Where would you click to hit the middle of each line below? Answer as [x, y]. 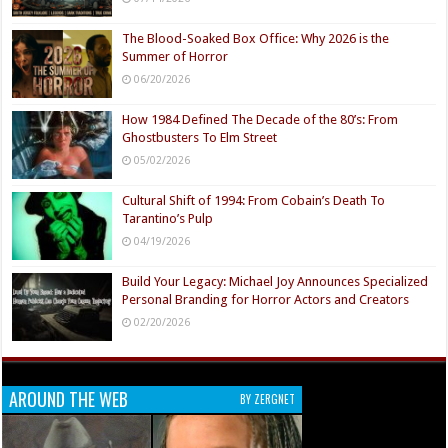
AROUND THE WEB [69, 399]
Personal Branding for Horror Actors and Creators [266, 300]
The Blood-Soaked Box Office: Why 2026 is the [256, 38]
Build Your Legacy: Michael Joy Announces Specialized [275, 282]
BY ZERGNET [268, 399]
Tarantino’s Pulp [168, 219]
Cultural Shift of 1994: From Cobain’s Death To [254, 201]
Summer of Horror [175, 56]
